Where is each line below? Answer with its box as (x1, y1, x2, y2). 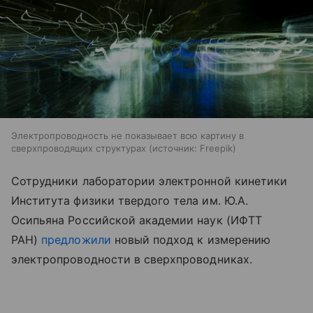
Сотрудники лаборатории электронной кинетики (11, 174, 288, 189)
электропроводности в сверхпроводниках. (11, 252, 252, 267)
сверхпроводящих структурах (11, 143, 146, 154)
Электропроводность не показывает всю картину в (11, 130, 244, 142)
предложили (41, 233, 111, 247)
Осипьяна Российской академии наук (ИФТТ (11, 213, 262, 228)
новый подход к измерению (110, 233, 270, 247)
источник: (152, 143, 197, 154)
